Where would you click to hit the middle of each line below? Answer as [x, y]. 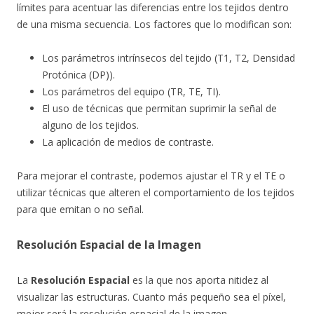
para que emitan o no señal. [80, 209]
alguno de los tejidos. [90, 125]
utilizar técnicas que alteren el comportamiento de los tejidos [156, 192]
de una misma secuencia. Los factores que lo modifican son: [154, 24]
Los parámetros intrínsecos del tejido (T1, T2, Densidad [169, 58]
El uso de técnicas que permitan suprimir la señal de [159, 108]
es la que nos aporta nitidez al [199, 280]
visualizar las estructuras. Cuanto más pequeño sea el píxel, [151, 297]
